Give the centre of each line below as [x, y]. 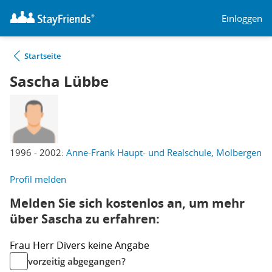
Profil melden [38, 179]
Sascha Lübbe [59, 81]
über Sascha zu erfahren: [85, 219]
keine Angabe [119, 245]
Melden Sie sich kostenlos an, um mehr [127, 203]
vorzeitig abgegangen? [77, 261]
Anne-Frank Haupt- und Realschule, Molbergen [164, 152]
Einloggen [242, 18]
